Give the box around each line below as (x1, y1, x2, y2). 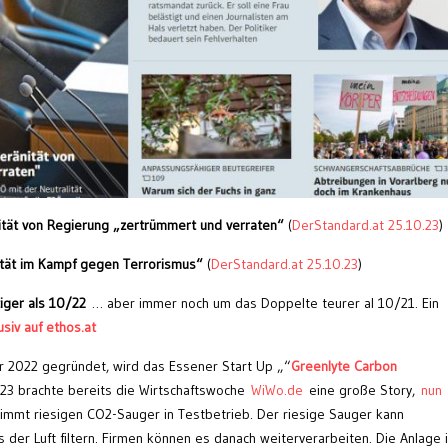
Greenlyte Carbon (291, 357, 397, 376)
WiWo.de (245, 381, 309, 400)
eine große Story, (309, 381, 421, 400)
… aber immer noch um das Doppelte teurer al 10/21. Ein (92, 294, 439, 313)
